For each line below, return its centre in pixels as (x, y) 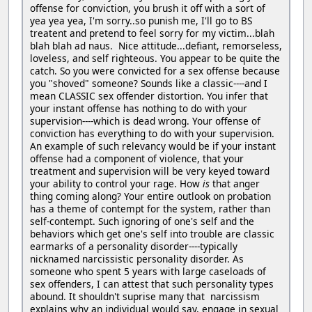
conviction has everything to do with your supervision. (152, 133)
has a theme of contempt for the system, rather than (150, 208)
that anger (235, 183)
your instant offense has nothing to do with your (139, 108)
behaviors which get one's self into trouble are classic (152, 233)
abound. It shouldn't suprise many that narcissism (145, 296)
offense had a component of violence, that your (137, 158)
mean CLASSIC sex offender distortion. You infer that (149, 95)
